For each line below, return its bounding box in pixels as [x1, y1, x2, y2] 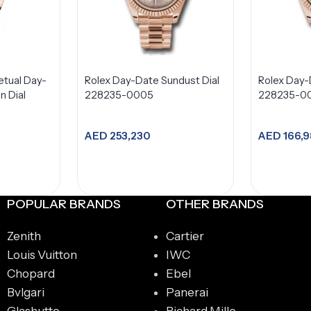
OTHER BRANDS [166, 196, 264, 212]
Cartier [166, 229, 204, 243]
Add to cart [130, 165, 176, 175]
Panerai [166, 285, 208, 299]
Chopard [7, 267, 55, 280]
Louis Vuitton [7, 248, 77, 262]
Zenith [7, 229, 41, 243]
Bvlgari [7, 285, 44, 299]
